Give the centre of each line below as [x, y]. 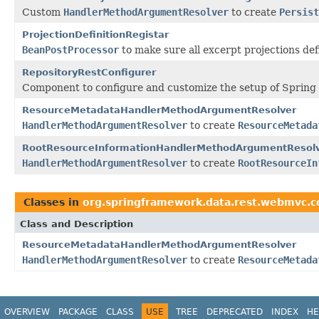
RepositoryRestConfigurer [89, 72]
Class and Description [77, 224]
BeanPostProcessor [70, 49]
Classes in [53, 202]
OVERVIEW [27, 312]
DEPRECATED [235, 312]
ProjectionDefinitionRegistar [95, 34]
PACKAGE [78, 312]
